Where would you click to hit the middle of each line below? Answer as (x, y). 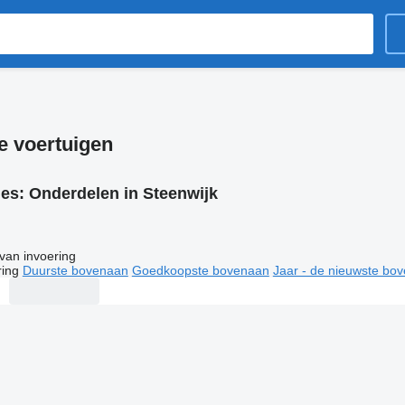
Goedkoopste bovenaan (200, 270)
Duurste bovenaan (75, 270)
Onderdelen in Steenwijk (123, 193)
